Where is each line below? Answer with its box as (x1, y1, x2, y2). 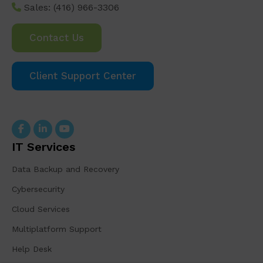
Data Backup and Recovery (12, 164, 119, 174)
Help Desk (12, 244, 52, 254)
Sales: (21, 1, 53, 13)
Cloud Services (12, 204, 70, 214)
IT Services (12, 139, 75, 154)
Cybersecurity (12, 184, 65, 194)
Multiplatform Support (12, 224, 102, 234)
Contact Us (29, 31, 84, 43)
